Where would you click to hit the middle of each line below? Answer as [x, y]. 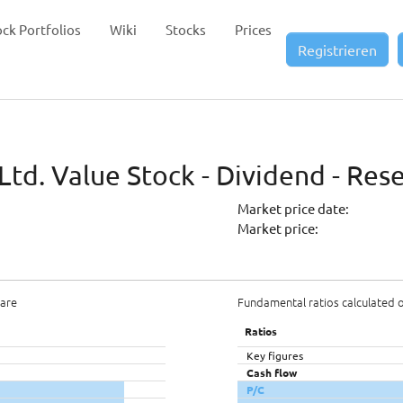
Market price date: [293, 208]
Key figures [275, 355]
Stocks [186, 29]
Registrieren [337, 49]
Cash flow [272, 372]
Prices [253, 29]
